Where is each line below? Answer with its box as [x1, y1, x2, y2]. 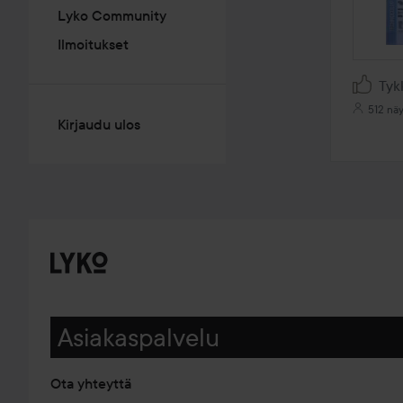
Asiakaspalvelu [58, 322, 219, 354]
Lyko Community [58, 6, 166, 24]
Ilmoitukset [58, 35, 129, 53]
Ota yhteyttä [50, 374, 131, 393]
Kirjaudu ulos [58, 115, 140, 133]
